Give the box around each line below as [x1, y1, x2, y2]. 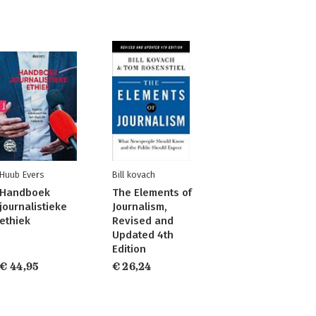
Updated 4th [111, 229, 174, 241]
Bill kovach [111, 169, 155, 180]
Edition [111, 243, 146, 255]
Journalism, [111, 200, 167, 213]
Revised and [111, 214, 174, 227]
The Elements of [111, 186, 192, 199]
